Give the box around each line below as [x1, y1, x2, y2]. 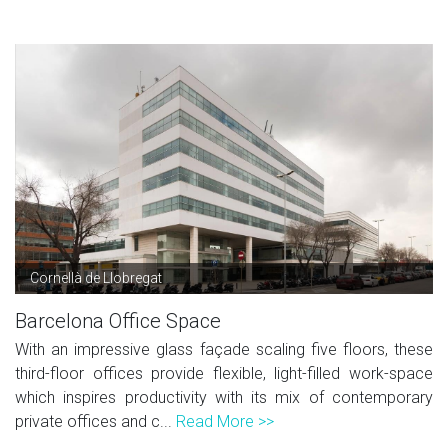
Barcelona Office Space [15, 308, 221, 333]
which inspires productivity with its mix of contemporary [15, 387, 433, 407]
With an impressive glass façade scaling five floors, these [15, 339, 433, 359]
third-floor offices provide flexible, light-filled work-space [15, 363, 433, 383]
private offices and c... [15, 411, 176, 431]
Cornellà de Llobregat [30, 269, 162, 286]
